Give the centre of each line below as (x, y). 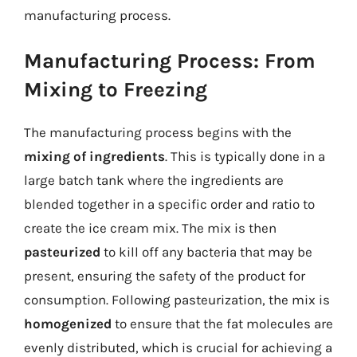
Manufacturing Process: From (170, 61)
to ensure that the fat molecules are (222, 324)
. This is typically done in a (245, 156)
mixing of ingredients (94, 156)
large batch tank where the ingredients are (154, 180)
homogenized (68, 324)
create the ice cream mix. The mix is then (150, 228)
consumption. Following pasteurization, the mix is (177, 300)
